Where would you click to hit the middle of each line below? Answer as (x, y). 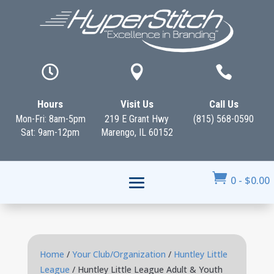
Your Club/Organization (119, 254)
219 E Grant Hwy (137, 119)
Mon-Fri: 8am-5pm (50, 119)
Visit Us (137, 104)
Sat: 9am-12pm (50, 132)
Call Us (224, 104)
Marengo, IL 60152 (137, 132)
